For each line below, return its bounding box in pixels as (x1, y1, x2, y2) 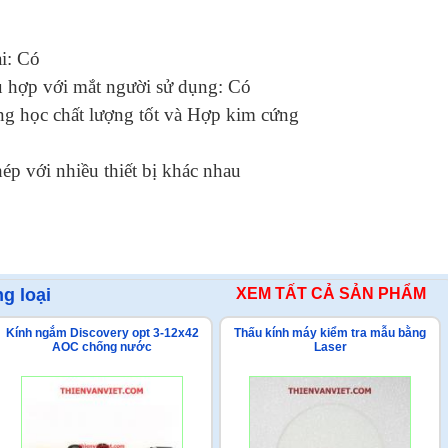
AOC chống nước (52, 340, 152, 354)
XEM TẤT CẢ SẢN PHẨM (236, 285, 426, 302)
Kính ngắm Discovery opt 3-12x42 (5, 326, 199, 340)
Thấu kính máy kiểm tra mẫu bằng (234, 326, 426, 340)
